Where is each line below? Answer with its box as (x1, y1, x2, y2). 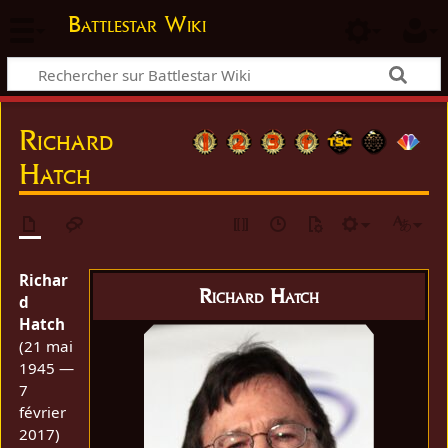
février (19, 402, 67, 423)
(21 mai (19, 336, 74, 357)
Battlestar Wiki (67, 10, 206, 39)
